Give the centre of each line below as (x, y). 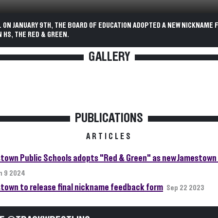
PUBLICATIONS (109, 118)
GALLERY (109, 57)
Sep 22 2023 (185, 188)
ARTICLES (109, 137)
